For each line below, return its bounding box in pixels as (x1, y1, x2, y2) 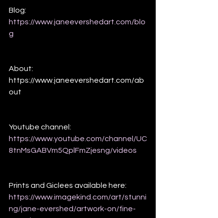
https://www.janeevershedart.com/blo (9, 18, 145, 26)
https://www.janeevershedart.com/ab (9, 76, 144, 85)
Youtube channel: (9, 123, 71, 131)
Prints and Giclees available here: (9, 182, 128, 190)
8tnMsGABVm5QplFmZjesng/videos (9, 146, 137, 155)
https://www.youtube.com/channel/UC (9, 135, 147, 143)
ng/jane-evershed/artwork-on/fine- (9, 205, 136, 213)
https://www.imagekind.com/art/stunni (9, 193, 146, 201)
